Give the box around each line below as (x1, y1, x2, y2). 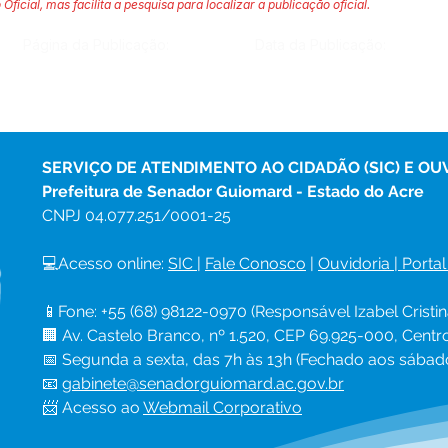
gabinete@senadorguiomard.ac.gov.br (62, 374, 344, 393)
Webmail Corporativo (143, 398, 302, 417)
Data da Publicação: (254, 36, 386, 53)
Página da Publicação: (22, 36, 169, 53)
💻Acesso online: (42, 254, 168, 273)
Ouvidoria (318, 254, 390, 273)
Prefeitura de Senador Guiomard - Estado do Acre (42, 182, 424, 201)
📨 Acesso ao (42, 398, 143, 417)
